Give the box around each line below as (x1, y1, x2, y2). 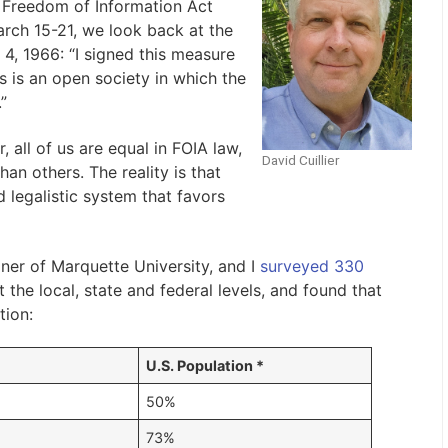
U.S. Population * (145, 357, 264, 375)
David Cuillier (261, 151, 339, 168)
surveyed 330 (259, 255, 364, 276)
